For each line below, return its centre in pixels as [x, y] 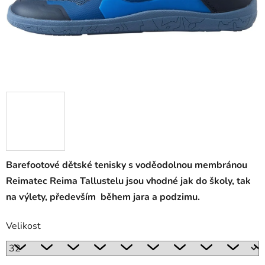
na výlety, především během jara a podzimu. [103, 197]
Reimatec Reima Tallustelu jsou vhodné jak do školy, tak [128, 181]
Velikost [23, 226]
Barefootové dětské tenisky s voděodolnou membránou [127, 165]
